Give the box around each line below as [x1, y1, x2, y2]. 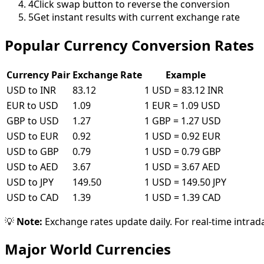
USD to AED [6, 160, 58, 173]
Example [165, 68, 206, 81]
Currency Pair [6, 68, 70, 81]
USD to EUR [6, 129, 58, 143]
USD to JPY [6, 175, 54, 189]
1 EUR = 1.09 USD [144, 98, 220, 112]
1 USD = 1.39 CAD [144, 190, 221, 204]
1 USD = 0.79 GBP [144, 144, 221, 158]
